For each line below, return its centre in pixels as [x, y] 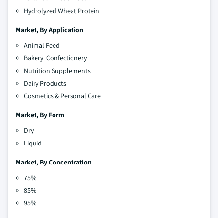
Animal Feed [42, 45]
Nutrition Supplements [57, 70]
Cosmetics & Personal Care [62, 96]
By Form [52, 115]
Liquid [33, 143]
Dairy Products [45, 83]
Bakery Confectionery [55, 58]
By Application [62, 29]
